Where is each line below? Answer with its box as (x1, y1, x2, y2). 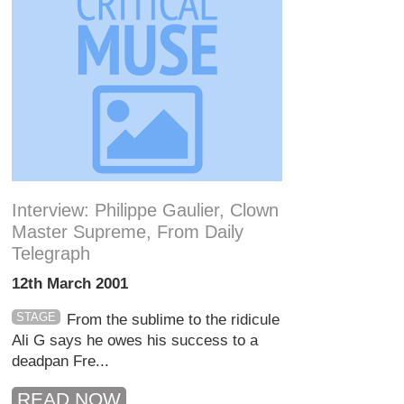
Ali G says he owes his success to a (12, 332, 259, 349)
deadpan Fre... (12, 353, 110, 370)
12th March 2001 (12, 275, 129, 292)
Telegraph (12, 243, 91, 263)
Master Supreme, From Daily (12, 222, 244, 242)
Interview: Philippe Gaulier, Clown (12, 200, 280, 220)
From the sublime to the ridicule (66, 311, 280, 328)
